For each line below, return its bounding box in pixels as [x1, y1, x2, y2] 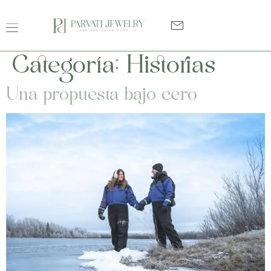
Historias [126, 51, 215, 83]
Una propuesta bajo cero [6, 83, 197, 107]
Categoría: [12, 51, 126, 83]
